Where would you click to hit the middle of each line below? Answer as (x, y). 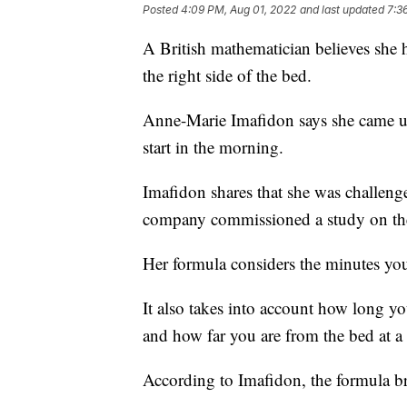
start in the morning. (213, 146)
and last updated (342, 9)
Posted (162, 9)
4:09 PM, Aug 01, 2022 (238, 9)
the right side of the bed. (227, 74)
